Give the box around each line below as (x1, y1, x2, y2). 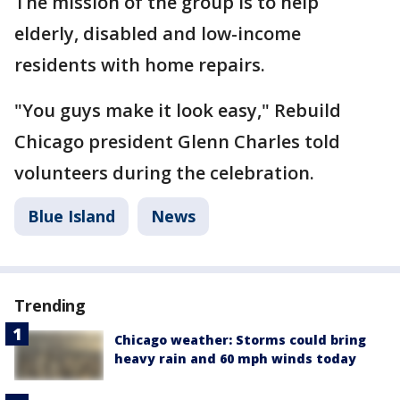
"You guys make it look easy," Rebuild (14, 98, 341, 122)
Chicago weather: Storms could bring (114, 331, 366, 348)
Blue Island (28, 205, 115, 227)
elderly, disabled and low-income (14, 21, 301, 46)
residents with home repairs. (14, 53, 265, 77)
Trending (14, 295, 87, 316)
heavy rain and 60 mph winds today (114, 350, 356, 367)
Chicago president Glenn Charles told (14, 129, 340, 154)
